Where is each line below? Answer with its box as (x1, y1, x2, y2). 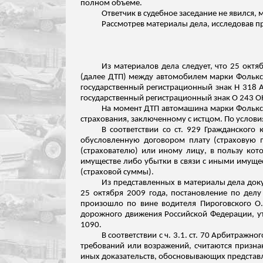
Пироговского (200, 200, 251, 208)
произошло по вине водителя (80, 200, 200, 208)
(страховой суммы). (80, 168, 154, 177)
